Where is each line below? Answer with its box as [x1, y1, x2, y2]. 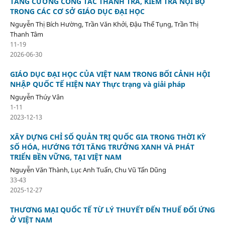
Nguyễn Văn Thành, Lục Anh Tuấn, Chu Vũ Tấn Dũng [10, 165, 166, 174]
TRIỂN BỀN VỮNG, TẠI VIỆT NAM [10, 152, 122, 162]
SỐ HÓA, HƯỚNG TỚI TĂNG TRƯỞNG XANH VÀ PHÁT [10, 142, 194, 152]
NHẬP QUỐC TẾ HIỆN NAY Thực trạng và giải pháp [10, 79, 185, 89]
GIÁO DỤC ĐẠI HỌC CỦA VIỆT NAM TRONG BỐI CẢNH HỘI [10, 69, 210, 79]
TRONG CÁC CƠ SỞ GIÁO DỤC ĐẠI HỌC [10, 6, 145, 16]
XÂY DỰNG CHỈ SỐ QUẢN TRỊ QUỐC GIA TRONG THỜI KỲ [10, 132, 206, 142]
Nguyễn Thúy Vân [10, 92, 64, 101]
